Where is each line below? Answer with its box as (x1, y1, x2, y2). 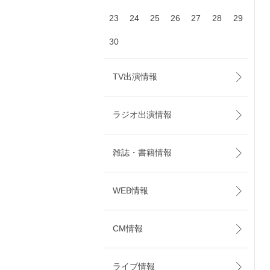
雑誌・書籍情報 (113, 148, 172, 157)
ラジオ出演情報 (113, 110, 172, 119)
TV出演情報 (113, 72, 157, 81)
